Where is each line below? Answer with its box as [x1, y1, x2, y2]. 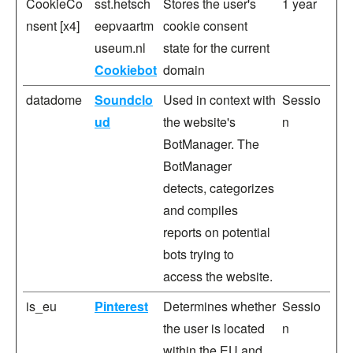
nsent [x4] [26, 17, 80, 35]
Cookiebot [95, 61, 157, 79]
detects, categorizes [163, 179, 274, 197]
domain [163, 61, 205, 79]
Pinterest [95, 297, 148, 315]
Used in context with [163, 91, 276, 109]
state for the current [163, 39, 269, 57]
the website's [163, 113, 236, 131]
